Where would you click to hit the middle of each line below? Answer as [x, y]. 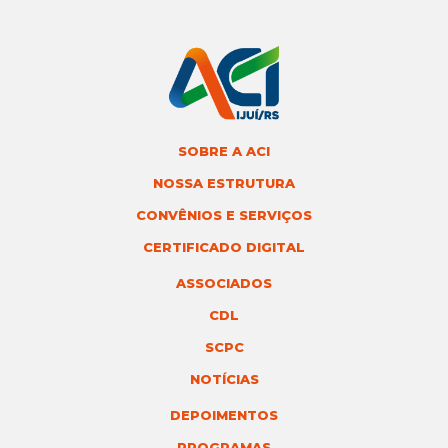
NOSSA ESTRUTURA [224, 183]
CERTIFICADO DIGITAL [224, 247]
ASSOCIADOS [224, 283]
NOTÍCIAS [224, 379]
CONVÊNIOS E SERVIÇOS [224, 215]
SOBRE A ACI [224, 151]
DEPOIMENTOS [224, 415]
